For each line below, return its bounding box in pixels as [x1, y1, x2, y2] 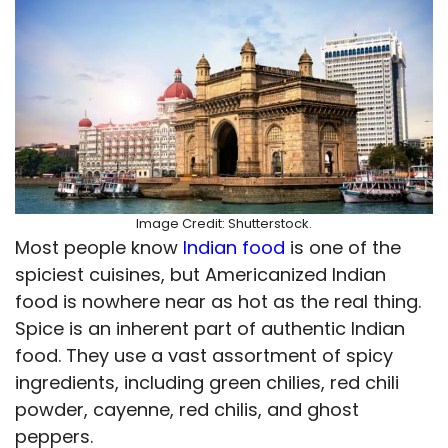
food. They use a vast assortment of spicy [15, 343, 393, 369]
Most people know [15, 235, 183, 261]
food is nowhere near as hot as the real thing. [15, 289, 421, 315]
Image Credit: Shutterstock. [136, 214, 312, 234]
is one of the [285, 235, 401, 261]
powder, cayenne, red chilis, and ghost [15, 397, 359, 423]
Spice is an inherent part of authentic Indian [15, 316, 405, 342]
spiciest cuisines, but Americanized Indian [15, 262, 386, 288]
